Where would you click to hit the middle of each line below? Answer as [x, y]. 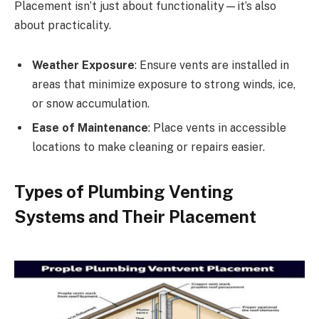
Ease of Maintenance [90, 127]
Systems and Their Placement [135, 216]
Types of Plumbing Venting [124, 191]
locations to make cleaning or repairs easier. [148, 147]
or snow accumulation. [91, 103]
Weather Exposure [83, 65]
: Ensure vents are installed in [212, 65]
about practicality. [63, 25]
